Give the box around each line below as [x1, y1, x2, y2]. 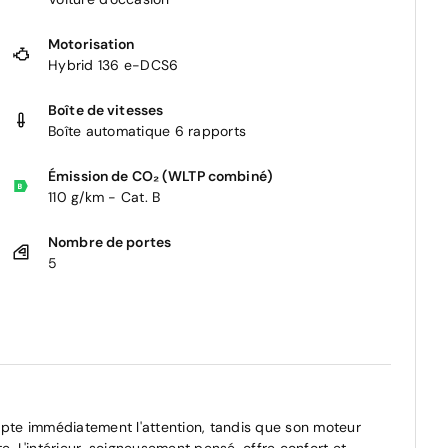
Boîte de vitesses [48, 100, 164, 119]
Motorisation [48, 34, 135, 53]
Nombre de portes [48, 232, 172, 251]
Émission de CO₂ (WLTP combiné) [48, 166, 273, 185]
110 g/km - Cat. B [48, 187, 161, 206]
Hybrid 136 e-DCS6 [48, 55, 179, 74]
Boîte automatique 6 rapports [48, 121, 246, 140]
